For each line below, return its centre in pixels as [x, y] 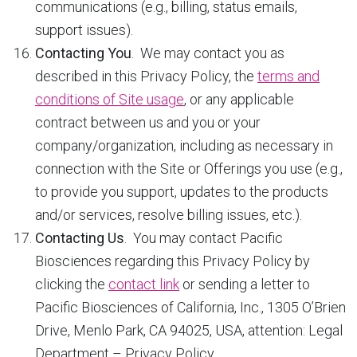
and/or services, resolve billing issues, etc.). [169, 215]
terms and [288, 76]
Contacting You [83, 53]
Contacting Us [80, 238]
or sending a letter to [245, 284]
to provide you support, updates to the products [182, 192]
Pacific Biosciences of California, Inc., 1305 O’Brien [190, 307]
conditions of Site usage [110, 99]
